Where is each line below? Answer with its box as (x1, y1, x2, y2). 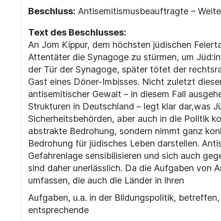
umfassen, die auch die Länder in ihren (28, 175, 184, 185)
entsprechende (28, 205, 89, 215)
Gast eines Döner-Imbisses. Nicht (28, 76, 164, 87)
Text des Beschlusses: (28, 27, 126, 37)
